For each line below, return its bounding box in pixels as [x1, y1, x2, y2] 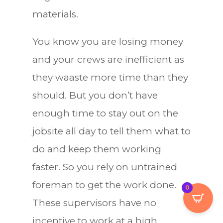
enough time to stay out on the [32, 107, 178, 119]
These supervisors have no [32, 197, 156, 209]
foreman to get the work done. [32, 179, 176, 191]
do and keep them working [32, 143, 161, 155]
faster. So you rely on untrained [32, 161, 177, 173]
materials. [32, 8, 78, 20]
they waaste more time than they [32, 71, 188, 83]
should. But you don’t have [32, 89, 158, 101]
